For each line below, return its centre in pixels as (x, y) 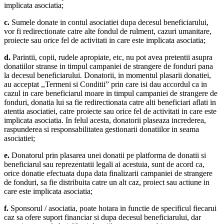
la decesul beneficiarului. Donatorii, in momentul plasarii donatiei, (107, 75)
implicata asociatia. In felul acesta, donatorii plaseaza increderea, (105, 120)
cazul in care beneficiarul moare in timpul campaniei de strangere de (111, 93)
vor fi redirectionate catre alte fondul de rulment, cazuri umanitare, (108, 31)
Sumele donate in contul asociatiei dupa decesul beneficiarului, (110, 22)
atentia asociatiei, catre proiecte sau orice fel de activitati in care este (110, 111)
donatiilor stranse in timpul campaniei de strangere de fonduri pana (108, 66)
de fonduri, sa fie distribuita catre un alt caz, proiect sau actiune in (107, 182)
